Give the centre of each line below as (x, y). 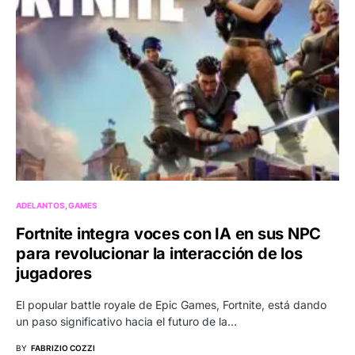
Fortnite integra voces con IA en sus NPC (168, 233)
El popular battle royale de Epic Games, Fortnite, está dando (171, 304)
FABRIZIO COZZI (63, 347)
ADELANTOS (40, 205)
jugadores (54, 273)
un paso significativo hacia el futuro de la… (126, 321)
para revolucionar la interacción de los (159, 253)
